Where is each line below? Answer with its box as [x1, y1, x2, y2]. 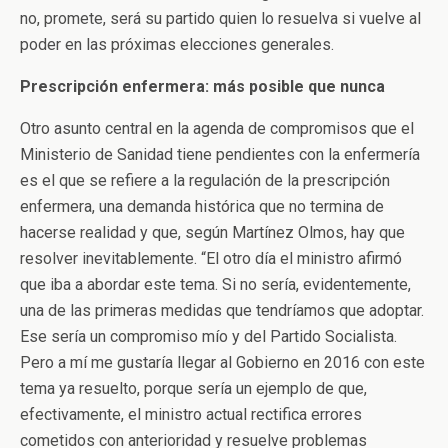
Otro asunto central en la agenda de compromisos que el [20, 118, 414, 138]
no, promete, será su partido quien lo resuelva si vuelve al [20, 8, 421, 28]
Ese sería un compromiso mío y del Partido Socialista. [20, 326, 397, 346]
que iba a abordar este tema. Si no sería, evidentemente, [20, 274, 411, 294]
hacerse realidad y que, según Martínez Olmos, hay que [20, 222, 405, 242]
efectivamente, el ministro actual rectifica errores [20, 404, 362, 424]
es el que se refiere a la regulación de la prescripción [20, 170, 390, 190]
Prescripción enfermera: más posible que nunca [20, 76, 385, 96]
